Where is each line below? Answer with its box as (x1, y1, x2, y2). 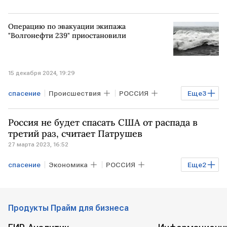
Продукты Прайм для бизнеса (8, 203, 129, 213)
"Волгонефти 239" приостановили (8, 30, 126, 40)
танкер (76, 107, 100, 116)
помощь (47, 178, 77, 187)
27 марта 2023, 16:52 (8, 140, 68, 148)
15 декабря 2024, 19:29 (8, 69, 75, 77)
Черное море (12, 107, 58, 116)
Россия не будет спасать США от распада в (8, 116, 198, 128)
